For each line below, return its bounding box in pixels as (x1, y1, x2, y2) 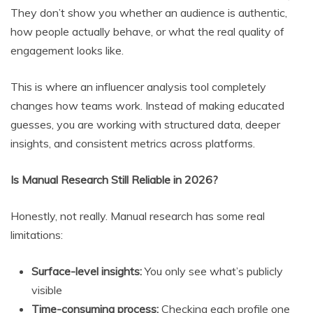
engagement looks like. (10, 43, 124, 58)
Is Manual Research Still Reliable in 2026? (10, 173, 218, 187)
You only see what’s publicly (142, 264, 283, 279)
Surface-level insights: (31, 264, 142, 279)
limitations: (10, 228, 63, 242)
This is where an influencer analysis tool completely (10, 80, 266, 94)
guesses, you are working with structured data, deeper (10, 117, 280, 132)
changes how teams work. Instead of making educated (10, 99, 284, 113)
